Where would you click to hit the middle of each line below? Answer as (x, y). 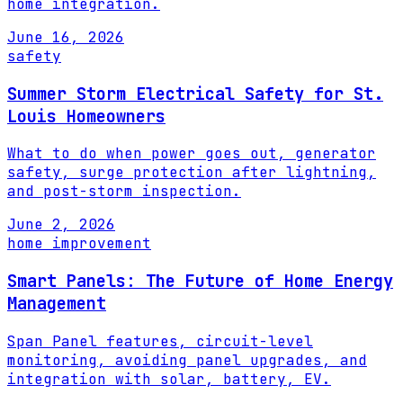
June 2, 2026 (61, 225)
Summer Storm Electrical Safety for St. (195, 94)
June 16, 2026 (66, 37)
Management (57, 303)
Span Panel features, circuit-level (160, 341)
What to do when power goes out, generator (192, 154)
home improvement (79, 244)
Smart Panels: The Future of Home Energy (200, 281)
